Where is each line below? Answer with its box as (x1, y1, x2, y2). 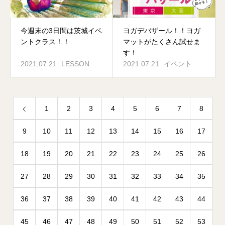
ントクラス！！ (21, 38, 70, 46)
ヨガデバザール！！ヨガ (123, 27, 200, 35)
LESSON (61, 60, 89, 68)
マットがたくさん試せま (123, 38, 200, 46)
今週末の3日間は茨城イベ (21, 27, 102, 35)
